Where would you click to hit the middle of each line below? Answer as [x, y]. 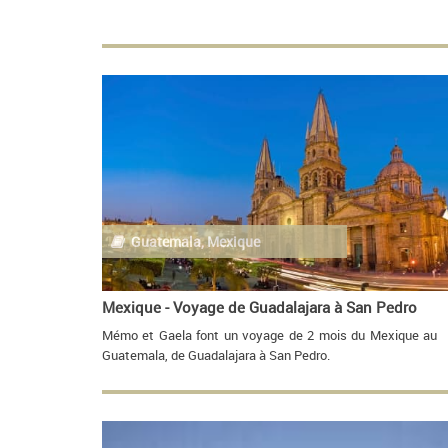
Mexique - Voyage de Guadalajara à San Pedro [259, 307]
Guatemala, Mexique [195, 241]
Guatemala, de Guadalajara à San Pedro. [216, 355]
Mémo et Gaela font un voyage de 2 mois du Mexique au [269, 335]
